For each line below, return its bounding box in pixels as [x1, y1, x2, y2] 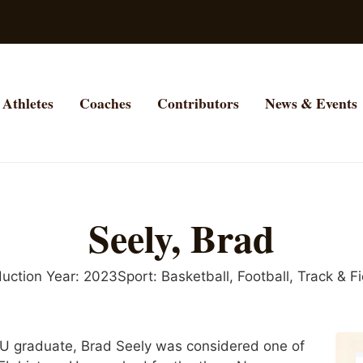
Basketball [160, 267, 229, 284]
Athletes [2, 92, 53, 113]
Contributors [157, 92, 239, 113]
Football [237, 267, 289, 284]
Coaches [79, 92, 131, 113]
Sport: [117, 267, 157, 284]
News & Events [265, 92, 357, 113]
